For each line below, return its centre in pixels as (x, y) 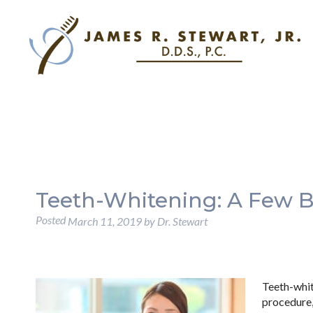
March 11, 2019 (104, 221)
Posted (51, 220)
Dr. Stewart (182, 221)
